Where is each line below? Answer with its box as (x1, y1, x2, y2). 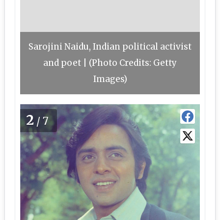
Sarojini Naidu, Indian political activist (28, 41, 192, 52)
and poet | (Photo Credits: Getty (43, 57, 177, 68)
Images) (93, 74, 127, 84)
